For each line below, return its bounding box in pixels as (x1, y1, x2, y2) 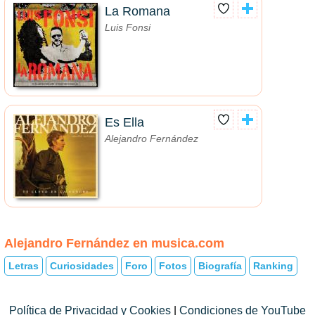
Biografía (198, 259, 242, 271)
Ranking (253, 259, 293, 271)
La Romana (105, 4, 170, 19)
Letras (8, 259, 39, 271)
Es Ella (105, 115, 144, 130)
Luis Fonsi (105, 22, 150, 34)
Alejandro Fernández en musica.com (4, 236, 224, 251)
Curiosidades (50, 259, 114, 271)
